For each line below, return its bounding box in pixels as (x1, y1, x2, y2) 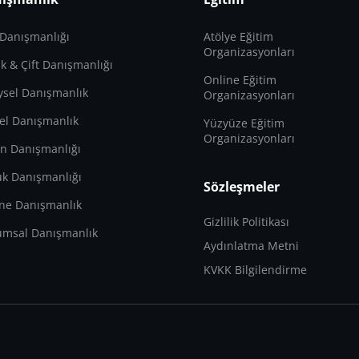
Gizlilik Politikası (203, 213, 289, 229)
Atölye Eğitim (203, 29, 273, 45)
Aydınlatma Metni (203, 237, 299, 253)
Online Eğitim (203, 72, 276, 88)
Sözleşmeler (203, 177, 280, 196)
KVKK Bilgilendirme (203, 261, 307, 277)
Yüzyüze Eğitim (203, 115, 284, 131)
